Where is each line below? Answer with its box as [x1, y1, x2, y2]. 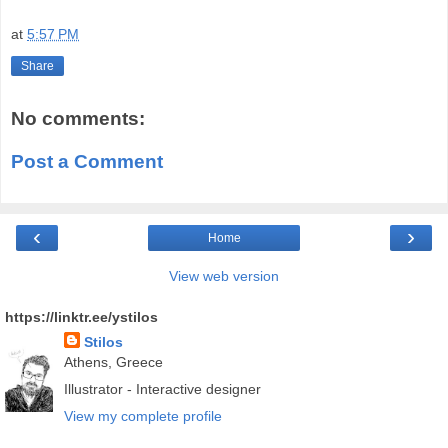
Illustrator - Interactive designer [63, 380, 261, 397]
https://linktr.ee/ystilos [5, 308, 158, 325]
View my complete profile [63, 407, 222, 424]
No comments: [11, 107, 145, 129]
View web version [169, 267, 279, 284]
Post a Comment [11, 151, 163, 173]
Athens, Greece [63, 353, 163, 370]
